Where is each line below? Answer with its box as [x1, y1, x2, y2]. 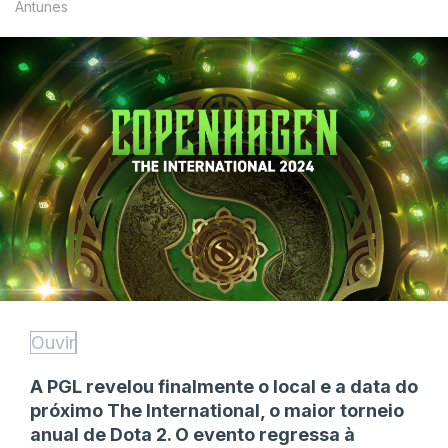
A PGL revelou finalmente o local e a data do [30, 375, 418, 397]
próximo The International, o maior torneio [30, 399, 404, 421]
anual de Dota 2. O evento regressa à [30, 423, 355, 445]
